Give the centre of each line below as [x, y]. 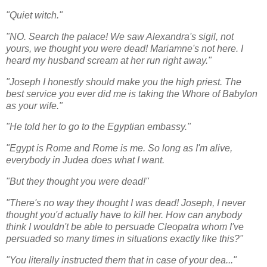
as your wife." [35, 105]
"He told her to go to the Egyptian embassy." [100, 127]
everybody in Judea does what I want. [86, 160]
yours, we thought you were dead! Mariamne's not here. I [125, 48]
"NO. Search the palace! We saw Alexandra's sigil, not [120, 36]
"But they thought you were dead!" [77, 182]
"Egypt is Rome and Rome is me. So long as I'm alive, [119, 148]
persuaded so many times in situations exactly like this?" [125, 238]
